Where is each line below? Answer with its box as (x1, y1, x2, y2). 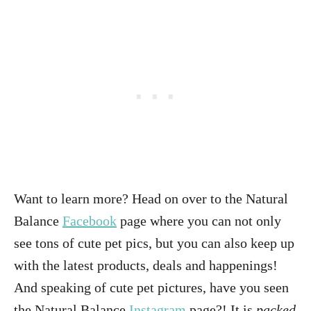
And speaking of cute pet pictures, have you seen (14, 280, 289, 295)
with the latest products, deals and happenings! (14, 258, 278, 273)
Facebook (62, 213, 117, 228)
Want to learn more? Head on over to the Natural (14, 191, 288, 206)
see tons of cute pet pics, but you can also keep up (14, 235, 294, 251)
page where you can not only (117, 213, 281, 228)
